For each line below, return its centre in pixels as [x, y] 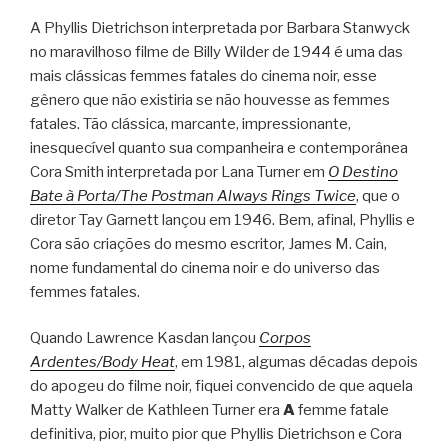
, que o [378, 195]
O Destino [363, 171]
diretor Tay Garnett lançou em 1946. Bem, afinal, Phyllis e [222, 219]
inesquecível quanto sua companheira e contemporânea [219, 147]
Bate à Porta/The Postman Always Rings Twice [193, 195]
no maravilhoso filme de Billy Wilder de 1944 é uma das [216, 51]
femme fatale [342, 410]
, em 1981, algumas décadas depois [296, 362]
